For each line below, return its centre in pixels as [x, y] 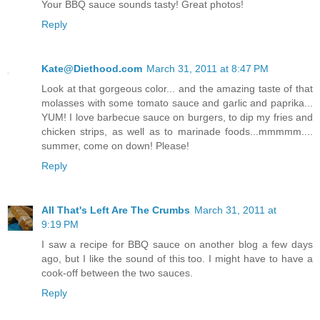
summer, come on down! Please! [115, 146]
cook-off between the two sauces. [117, 273]
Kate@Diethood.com [92, 69]
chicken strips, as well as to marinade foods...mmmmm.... [177, 132]
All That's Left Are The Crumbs [116, 210]
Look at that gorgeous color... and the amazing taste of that [177, 89]
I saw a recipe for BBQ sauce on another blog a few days [177, 245]
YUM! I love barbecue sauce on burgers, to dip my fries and [177, 117]
